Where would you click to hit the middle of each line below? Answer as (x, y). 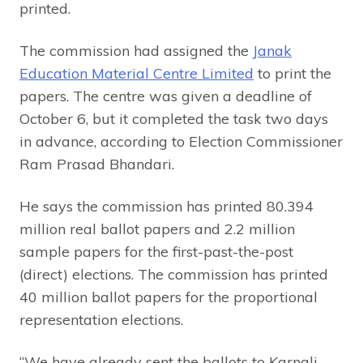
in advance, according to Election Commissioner (181, 141)
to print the (293, 73)
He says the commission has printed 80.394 (167, 206)
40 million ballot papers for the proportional (169, 297)
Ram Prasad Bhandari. (97, 164)
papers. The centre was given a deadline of (166, 96)
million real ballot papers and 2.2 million (157, 228)
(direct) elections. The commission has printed (174, 274)
